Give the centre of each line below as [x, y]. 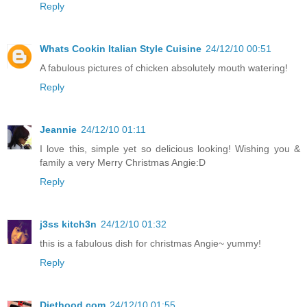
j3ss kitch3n [68, 224]
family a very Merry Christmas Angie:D [123, 162]
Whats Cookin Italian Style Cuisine [121, 48]
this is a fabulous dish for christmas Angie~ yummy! [150, 243]
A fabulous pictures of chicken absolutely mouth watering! [164, 67]
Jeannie [58, 129]
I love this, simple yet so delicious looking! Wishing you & [170, 148]
